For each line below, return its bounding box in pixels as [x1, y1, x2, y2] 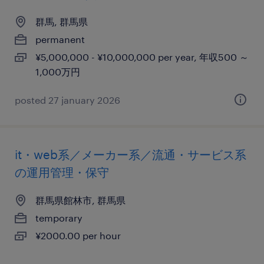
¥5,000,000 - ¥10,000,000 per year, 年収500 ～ [35, 51, 249, 62]
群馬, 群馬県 [35, 16, 88, 27]
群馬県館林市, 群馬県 [35, 194, 126, 206]
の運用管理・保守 [15, 165, 109, 179]
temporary [35, 212, 82, 223]
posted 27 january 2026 [15, 94, 120, 105]
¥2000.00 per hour [35, 230, 121, 241]
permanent [35, 34, 85, 45]
